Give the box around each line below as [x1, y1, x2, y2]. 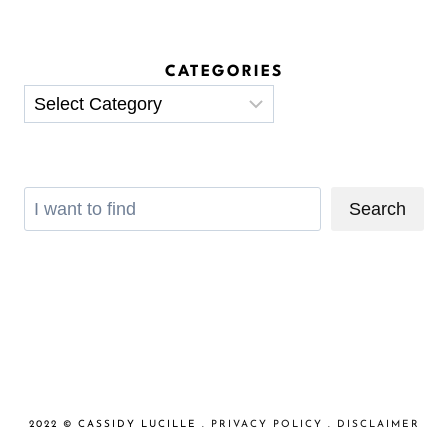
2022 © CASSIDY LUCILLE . [28, 419, 211, 431]
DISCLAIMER [336, 419, 420, 431]
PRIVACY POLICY [210, 419, 323, 431]
